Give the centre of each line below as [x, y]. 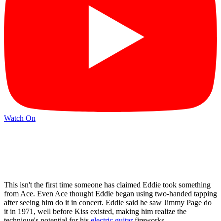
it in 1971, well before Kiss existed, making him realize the [95, 211]
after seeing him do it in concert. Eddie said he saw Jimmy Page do [108, 202]
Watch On [20, 118]
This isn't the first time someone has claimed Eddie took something [107, 184]
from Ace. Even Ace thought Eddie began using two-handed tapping [110, 193]
